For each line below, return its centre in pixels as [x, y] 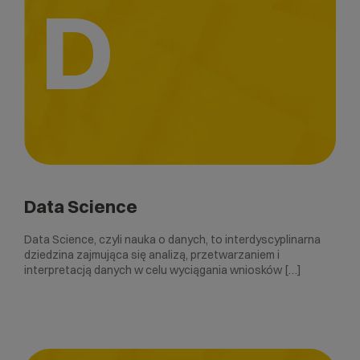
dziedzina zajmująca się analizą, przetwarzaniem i [152, 255]
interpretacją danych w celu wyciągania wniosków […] [163, 270]
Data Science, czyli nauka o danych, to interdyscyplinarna [172, 240]
